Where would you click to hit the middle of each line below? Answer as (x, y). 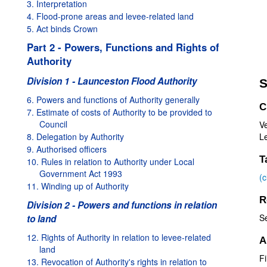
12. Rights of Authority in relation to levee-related (119, 237)
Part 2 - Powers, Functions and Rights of (123, 47)
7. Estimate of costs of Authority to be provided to (119, 112)
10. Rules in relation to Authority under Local (111, 162)
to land (41, 219)
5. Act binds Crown (62, 29)
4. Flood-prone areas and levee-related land (110, 16)
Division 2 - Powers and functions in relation (122, 205)
